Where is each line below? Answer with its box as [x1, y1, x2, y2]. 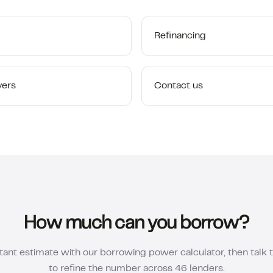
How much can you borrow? [24, 216, 249, 232]
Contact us [154, 82, 203, 90]
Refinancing [154, 32, 206, 40]
